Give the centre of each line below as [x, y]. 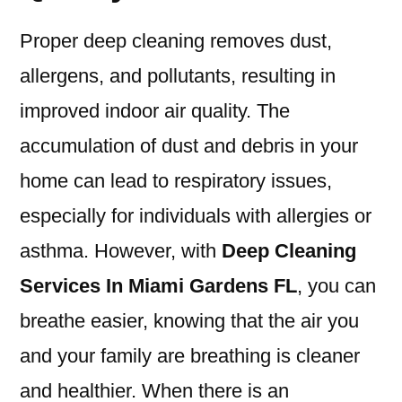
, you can [336, 286]
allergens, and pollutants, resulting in [178, 76]
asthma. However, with [121, 251]
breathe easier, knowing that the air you [189, 321]
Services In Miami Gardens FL [158, 286]
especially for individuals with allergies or [196, 216]
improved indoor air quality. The [155, 111]
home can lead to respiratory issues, [176, 181]
